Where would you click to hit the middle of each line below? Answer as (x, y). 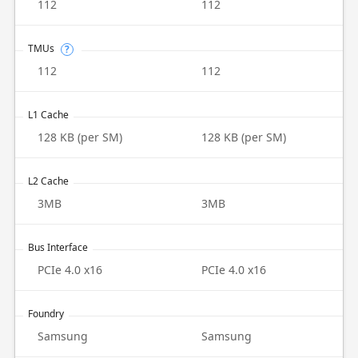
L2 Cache (48, 181)
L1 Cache (48, 115)
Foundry (46, 314)
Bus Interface (58, 247)
